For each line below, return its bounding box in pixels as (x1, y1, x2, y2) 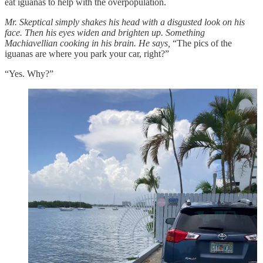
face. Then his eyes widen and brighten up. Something (5, 27, 205, 38)
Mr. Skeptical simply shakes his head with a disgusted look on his (5, 16, 245, 27)
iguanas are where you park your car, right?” (5, 48, 169, 59)
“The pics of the (173, 38, 232, 48)
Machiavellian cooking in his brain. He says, (5, 38, 173, 48)
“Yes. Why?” (5, 68, 53, 79)
